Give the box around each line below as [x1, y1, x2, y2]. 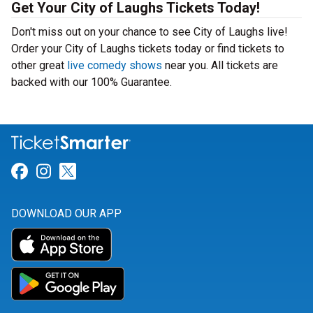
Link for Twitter [75, 161, 190, 182]
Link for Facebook [27, 161, 162, 182]
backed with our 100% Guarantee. [11, 75, 172, 89]
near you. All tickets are [162, 59, 278, 72]
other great [11, 59, 67, 72]
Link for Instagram [50, 161, 190, 182]
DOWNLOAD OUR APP [11, 207, 122, 221]
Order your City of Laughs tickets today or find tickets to [11, 42, 284, 55]
